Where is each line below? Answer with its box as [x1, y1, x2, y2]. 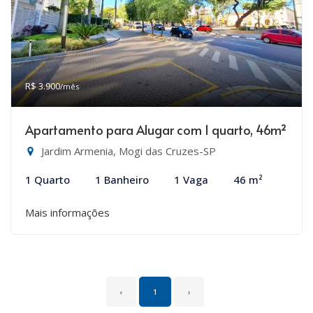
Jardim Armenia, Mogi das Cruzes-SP [38, 144, 216, 158]
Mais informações [25, 205, 110, 219]
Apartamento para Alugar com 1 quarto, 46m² [25, 121, 286, 138]
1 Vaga [174, 173, 208, 187]
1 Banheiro [95, 173, 149, 187]
